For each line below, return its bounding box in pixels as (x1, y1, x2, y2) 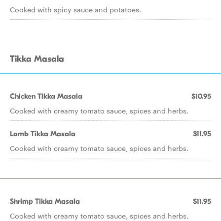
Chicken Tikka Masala (10, 92, 82, 101)
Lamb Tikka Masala (10, 129, 75, 138)
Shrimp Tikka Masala (10, 197, 80, 206)
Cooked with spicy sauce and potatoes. (10, 4, 141, 14)
